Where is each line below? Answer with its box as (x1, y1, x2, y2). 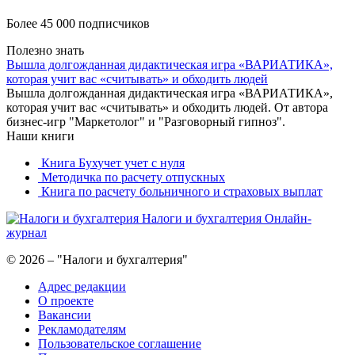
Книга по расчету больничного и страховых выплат (38, 184, 323, 198)
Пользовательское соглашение (38, 336, 201, 350)
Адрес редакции (38, 279, 126, 293)
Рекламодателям (38, 322, 126, 336)
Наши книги (6, 128, 74, 143)
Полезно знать (6, 43, 84, 57)
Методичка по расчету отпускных (38, 170, 225, 184)
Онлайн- (265, 211, 311, 225)
